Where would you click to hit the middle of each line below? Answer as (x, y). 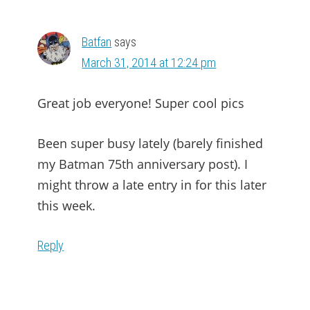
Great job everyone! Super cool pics (141, 103)
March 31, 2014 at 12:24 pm (149, 63)
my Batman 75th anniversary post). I (143, 164)
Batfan (97, 42)
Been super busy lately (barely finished (151, 143)
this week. (67, 206)
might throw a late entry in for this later (152, 185)
